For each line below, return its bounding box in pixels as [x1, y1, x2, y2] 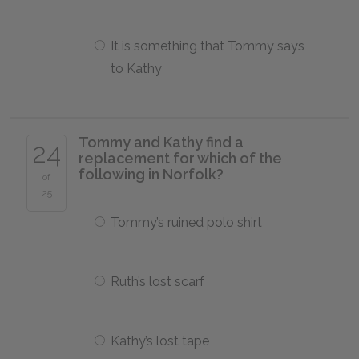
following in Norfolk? [79, 166, 224, 183]
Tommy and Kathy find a [79, 134, 244, 151]
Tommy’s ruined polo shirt [111, 215, 262, 230]
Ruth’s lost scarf [111, 274, 204, 289]
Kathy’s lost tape [111, 333, 209, 349]
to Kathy [111, 61, 162, 76]
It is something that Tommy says [111, 38, 305, 54]
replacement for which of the [79, 150, 282, 167]
